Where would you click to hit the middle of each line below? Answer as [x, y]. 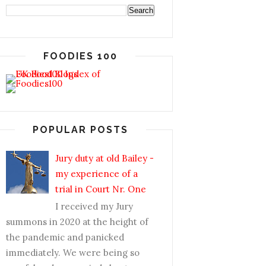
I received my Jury [94, 206]
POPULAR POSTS [80, 130]
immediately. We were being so [73, 252]
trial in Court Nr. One [101, 189]
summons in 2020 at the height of [77, 221]
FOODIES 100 [80, 56]
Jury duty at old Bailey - [104, 158]
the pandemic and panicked [65, 237]
